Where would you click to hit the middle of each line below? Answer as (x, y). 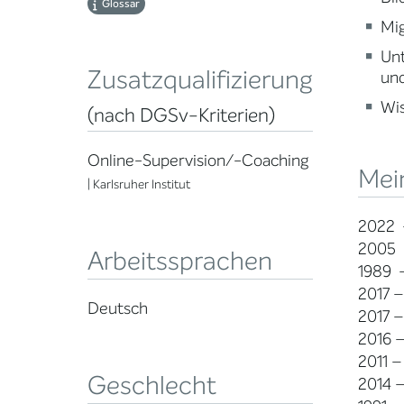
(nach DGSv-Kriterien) (181, 116)
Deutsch (118, 309)
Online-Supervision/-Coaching (198, 161)
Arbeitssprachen (180, 262)
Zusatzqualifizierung (200, 81)
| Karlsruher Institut (139, 185)
